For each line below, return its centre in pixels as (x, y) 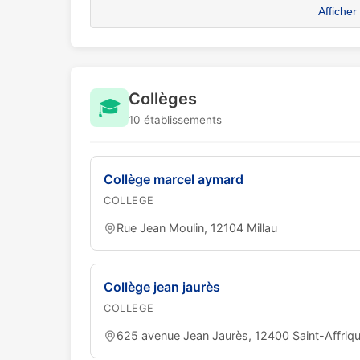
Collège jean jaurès (162, 287)
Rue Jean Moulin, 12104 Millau (197, 228)
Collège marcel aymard (174, 179)
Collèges (163, 99)
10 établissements (175, 120)
